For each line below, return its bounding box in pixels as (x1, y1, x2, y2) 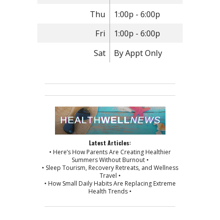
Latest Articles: (89, 138, 131, 147)
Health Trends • (88, 187, 132, 195)
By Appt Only (114, 47, 163, 58)
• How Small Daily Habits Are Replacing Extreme (44, 179, 176, 188)
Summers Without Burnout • (71, 155, 149, 164)
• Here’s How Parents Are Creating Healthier (49, 147, 171, 156)
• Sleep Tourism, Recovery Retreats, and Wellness (42, 163, 178, 172)
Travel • (99, 171, 121, 180)
